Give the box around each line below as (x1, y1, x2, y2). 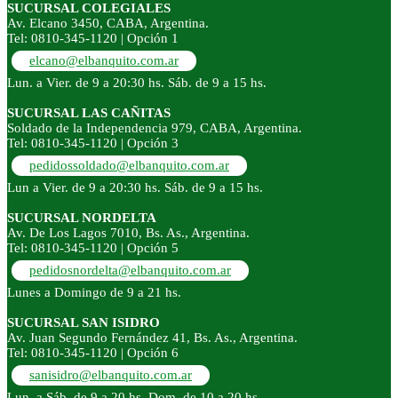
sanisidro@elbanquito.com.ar (29, 368, 192, 383)
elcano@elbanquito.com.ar (29, 53, 179, 68)
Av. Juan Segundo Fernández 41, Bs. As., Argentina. (7, 330, 298, 346)
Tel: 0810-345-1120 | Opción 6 (7, 346, 179, 361)
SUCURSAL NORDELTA (7, 211, 156, 226)
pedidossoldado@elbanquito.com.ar (29, 158, 229, 173)
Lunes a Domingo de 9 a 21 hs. (7, 285, 181, 300)
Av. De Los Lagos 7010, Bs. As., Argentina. (7, 226, 250, 241)
